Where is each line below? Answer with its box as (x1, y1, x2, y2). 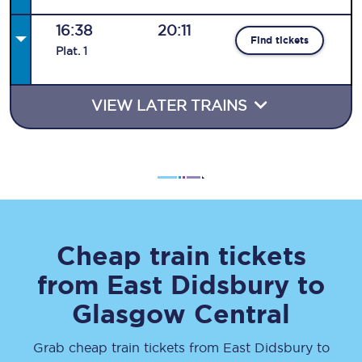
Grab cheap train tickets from (32, 340, 223, 355)
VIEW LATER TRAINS (91, 98, 251, 113)
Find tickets (250, 35, 309, 46)
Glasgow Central (72, 299, 290, 328)
